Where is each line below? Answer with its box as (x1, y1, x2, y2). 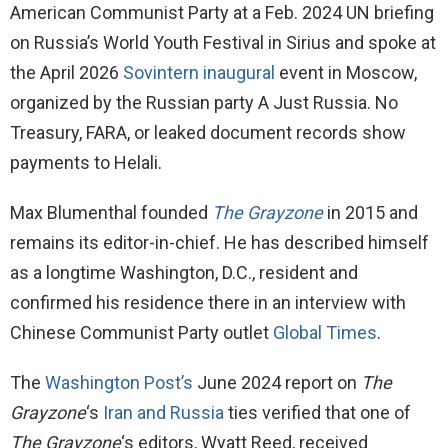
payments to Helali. (10, 152, 162, 174)
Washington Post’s (45, 372, 193, 394)
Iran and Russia (103, 402, 224, 424)
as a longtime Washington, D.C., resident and (10, 262, 358, 284)
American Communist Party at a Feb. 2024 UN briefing (10, 2, 434, 24)
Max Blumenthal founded (10, 202, 212, 224)
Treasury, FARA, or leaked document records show (10, 122, 406, 144)
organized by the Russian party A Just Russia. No (10, 92, 398, 114)
